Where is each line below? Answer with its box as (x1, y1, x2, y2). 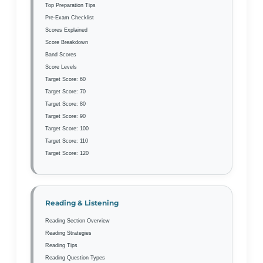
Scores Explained (45, 26, 87, 33)
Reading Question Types (45, 254, 105, 261)
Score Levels (45, 63, 77, 70)
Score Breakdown (45, 39, 88, 45)
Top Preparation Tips (45, 2, 96, 8)
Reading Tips (45, 242, 77, 248)
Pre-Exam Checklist (45, 14, 94, 21)
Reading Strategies (45, 230, 92, 236)
